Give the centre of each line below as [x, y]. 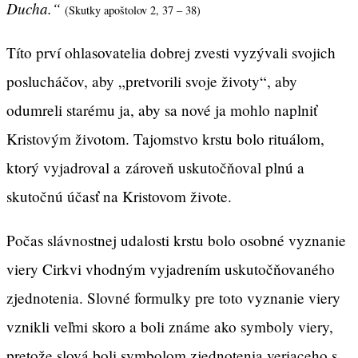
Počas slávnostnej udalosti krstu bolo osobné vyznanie [176, 241]
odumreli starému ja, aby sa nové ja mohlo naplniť [162, 110]
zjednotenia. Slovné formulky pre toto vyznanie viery [173, 298]
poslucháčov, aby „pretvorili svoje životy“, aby [152, 82]
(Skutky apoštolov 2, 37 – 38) [133, 10]
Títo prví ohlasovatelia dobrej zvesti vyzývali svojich [171, 53]
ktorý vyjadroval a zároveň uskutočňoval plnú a [155, 168]
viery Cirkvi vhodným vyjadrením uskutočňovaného [171, 269]
